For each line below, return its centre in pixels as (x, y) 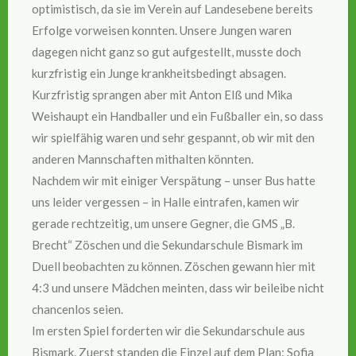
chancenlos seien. (77, 309)
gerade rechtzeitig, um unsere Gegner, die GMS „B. (163, 223)
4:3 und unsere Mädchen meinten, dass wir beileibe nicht (178, 287)
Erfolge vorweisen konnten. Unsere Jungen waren (162, 30)
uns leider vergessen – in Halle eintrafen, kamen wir (166, 201)
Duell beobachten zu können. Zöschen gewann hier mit (174, 266)
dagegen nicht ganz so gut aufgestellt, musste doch (166, 51)
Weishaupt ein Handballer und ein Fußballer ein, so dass (178, 116)
